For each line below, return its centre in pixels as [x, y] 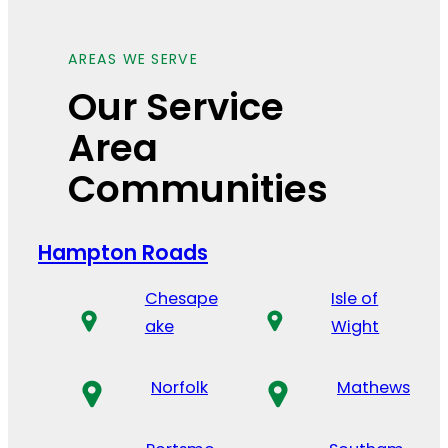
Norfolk [179, 388]
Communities [198, 188]
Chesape [181, 298]
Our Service [176, 106]
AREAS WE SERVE [133, 58]
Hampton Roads [123, 252]
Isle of [355, 298]
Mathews [373, 388]
